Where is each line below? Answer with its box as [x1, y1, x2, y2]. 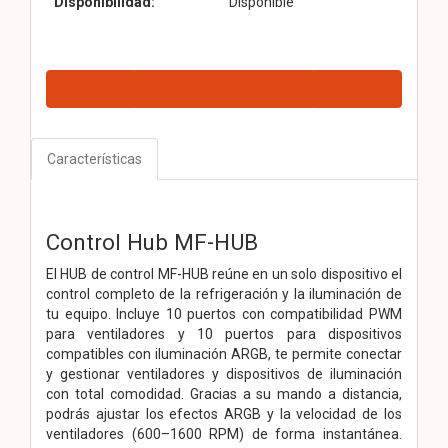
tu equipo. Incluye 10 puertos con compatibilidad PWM [46, 305, 402, 322]
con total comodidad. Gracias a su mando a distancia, [46, 385, 402, 402]
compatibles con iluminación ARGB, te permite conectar [46, 345, 402, 362]
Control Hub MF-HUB [46, 228, 258, 255]
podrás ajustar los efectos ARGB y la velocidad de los [46, 405, 402, 422]
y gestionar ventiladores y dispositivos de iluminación [46, 365, 402, 382]
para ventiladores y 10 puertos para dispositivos [46, 325, 402, 342]
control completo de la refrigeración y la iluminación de [46, 285, 402, 302]
